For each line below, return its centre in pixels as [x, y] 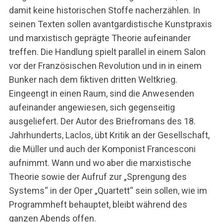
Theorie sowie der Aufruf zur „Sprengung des [98, 177]
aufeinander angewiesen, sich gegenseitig [92, 108]
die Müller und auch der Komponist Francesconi [102, 149]
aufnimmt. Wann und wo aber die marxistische [100, 163]
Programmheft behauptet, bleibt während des [98, 205]
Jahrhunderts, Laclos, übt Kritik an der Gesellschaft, [109, 135]
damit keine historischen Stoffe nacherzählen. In [104, 10]
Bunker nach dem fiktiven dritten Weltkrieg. [93, 80]
